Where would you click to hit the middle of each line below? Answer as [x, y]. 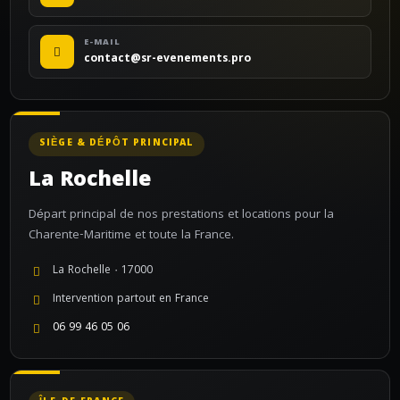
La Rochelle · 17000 [103, 271]
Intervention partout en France [131, 300]
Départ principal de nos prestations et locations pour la [181, 215]
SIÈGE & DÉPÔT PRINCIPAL [117, 144]
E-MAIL [102, 43]
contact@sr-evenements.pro [167, 59]
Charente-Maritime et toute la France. [131, 236]
